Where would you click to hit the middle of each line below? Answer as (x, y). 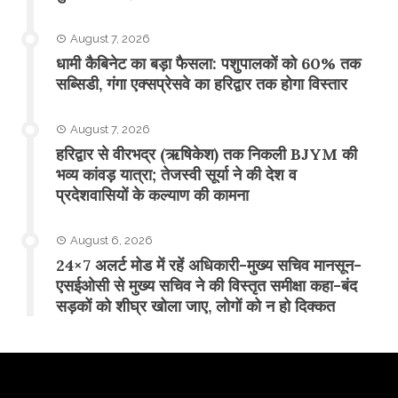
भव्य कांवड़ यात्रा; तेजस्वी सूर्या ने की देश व (176, 174)
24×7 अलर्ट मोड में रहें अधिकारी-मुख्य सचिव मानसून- (209, 265)
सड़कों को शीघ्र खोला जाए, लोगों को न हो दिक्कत (195, 306)
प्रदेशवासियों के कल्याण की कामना (152, 195)
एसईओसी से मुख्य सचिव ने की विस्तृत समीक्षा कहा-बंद (207, 285)
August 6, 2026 (111, 240)
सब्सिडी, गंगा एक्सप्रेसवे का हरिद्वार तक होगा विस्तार (202, 84)
